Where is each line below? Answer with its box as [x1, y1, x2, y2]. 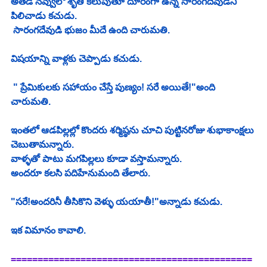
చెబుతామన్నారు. [11, 139, 74, 150]
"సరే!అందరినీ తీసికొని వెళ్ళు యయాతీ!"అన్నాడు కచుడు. [11, 197, 222, 207]
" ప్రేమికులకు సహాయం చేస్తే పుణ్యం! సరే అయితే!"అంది [11, 82, 218, 93]
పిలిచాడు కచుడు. [11, 11, 77, 21]
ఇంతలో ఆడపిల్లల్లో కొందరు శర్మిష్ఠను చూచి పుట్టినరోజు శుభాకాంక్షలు [11, 125, 256, 136]
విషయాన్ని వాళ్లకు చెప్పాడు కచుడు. [11, 54, 142, 64]
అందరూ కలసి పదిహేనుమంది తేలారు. [11, 168, 150, 179]
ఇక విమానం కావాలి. [11, 225, 86, 236]
